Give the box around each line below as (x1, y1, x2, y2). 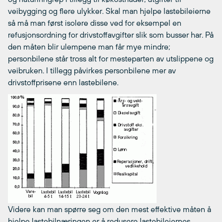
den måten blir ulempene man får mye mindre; (8, 42, 170, 51)
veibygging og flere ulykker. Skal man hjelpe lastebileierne (8, 6, 211, 15)
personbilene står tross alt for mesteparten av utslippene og (8, 54, 214, 63)
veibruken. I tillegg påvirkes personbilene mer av (8, 65, 176, 75)
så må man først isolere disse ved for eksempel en (8, 18, 181, 27)
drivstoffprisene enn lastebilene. (8, 77, 118, 87)
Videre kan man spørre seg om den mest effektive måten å (8, 204, 211, 214)
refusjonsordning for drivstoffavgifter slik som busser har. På (8, 30, 214, 39)
